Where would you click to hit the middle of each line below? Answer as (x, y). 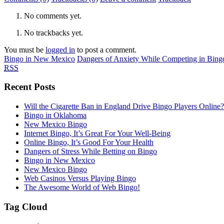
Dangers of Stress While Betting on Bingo (90, 151)
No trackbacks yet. (53, 32)
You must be (25, 49)
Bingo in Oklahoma (55, 115)
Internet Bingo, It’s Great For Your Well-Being (97, 133)
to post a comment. (106, 49)
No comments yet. (53, 15)
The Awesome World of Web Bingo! (82, 187)
